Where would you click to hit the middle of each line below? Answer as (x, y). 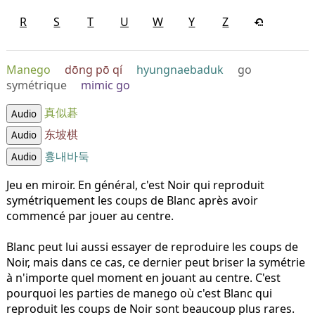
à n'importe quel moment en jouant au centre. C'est (143, 278)
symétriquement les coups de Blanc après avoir (132, 201)
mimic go (105, 85)
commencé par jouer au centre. (90, 216)
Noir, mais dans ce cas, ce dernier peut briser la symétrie (155, 263)
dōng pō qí (93, 70)
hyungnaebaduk (180, 70)
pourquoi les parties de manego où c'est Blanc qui (139, 294)
